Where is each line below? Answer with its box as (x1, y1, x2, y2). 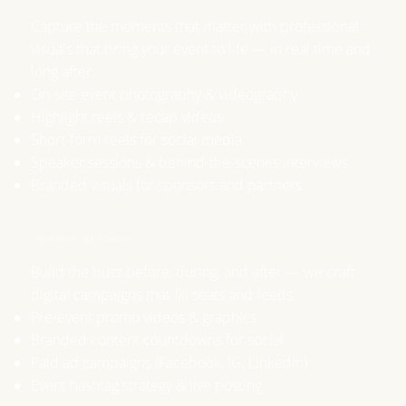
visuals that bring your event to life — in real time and (31, 38, 372, 59)
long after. (31, 61, 100, 82)
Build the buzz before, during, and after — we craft (31, 262, 356, 283)
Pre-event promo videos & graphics (31, 307, 257, 328)
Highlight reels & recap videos (31, 106, 224, 127)
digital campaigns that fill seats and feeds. (31, 285, 297, 305)
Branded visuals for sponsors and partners (31, 174, 303, 195)
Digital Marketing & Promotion (32, 233, 133, 244)
